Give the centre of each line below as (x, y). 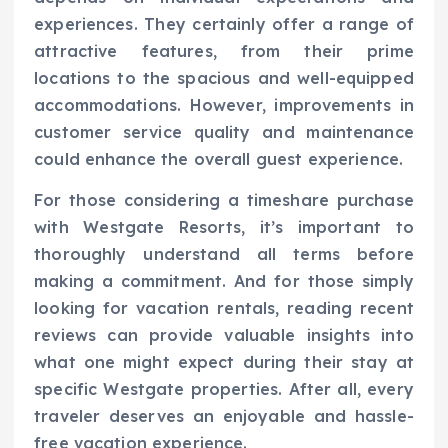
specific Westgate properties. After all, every (224, 389)
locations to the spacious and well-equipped (224, 78)
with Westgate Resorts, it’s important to (224, 227)
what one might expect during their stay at (224, 362)
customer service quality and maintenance (224, 132)
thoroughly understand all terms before (224, 254)
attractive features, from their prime (224, 51)
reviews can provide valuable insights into (224, 335)
